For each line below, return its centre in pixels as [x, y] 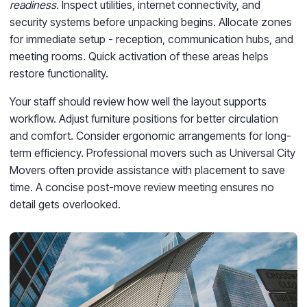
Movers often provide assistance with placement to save [147, 170]
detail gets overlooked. [65, 204]
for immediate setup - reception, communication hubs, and [151, 39]
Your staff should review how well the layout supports [138, 101]
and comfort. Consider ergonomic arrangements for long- [150, 135]
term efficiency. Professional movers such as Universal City [152, 152]
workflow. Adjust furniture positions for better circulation [144, 118]
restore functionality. [59, 73]
